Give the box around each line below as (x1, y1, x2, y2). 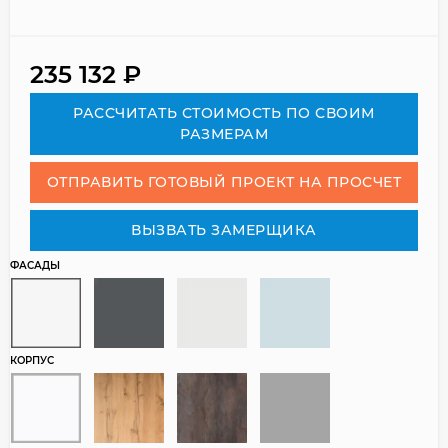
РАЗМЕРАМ (180, 124, 268, 143)
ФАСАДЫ (10, 258, 60, 272)
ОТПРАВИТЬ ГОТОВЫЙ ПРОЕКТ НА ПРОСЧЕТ (46, 172, 402, 191)
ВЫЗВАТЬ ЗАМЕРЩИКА (131, 220, 317, 239)
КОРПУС (10, 353, 54, 367)
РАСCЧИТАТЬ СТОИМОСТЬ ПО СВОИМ (73, 103, 375, 122)
